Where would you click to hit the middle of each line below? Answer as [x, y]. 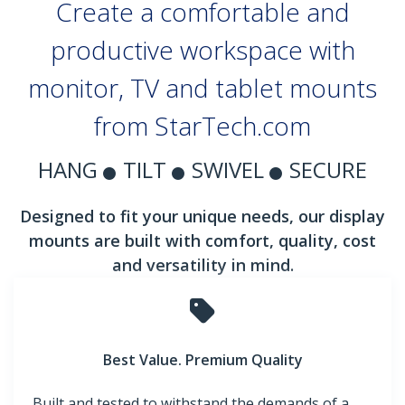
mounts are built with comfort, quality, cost [202, 241]
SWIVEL [231, 170]
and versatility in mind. [202, 265]
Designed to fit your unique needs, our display [202, 217]
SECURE [328, 170]
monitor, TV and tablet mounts [202, 88]
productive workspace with [202, 50]
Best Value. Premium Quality [202, 360]
